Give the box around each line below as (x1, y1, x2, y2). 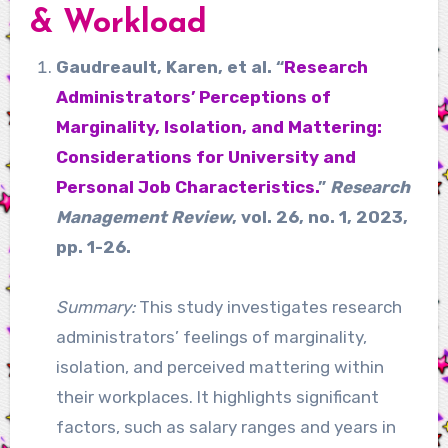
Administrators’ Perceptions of (55, 86, 331, 107)
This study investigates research (134, 296, 402, 317)
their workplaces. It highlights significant (55, 386, 379, 407)
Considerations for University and (55, 146, 356, 167)
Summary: (55, 296, 135, 317)
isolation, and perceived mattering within (55, 356, 384, 377)
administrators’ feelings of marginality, (55, 326, 367, 347)
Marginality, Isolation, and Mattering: (55, 116, 382, 137)
